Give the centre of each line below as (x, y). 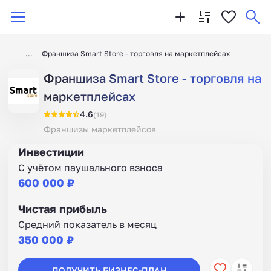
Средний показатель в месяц (87, 224)
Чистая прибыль (63, 209)
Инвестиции (51, 152)
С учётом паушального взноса (90, 168)
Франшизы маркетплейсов (100, 129)
